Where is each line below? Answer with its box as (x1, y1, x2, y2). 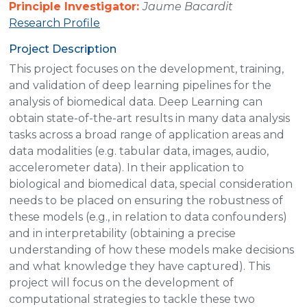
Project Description (9, 42, 116, 56)
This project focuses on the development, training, (9, 62, 284, 75)
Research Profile (9, 16, 100, 29)
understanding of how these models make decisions (9, 243, 294, 256)
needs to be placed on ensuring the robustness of (9, 193, 283, 207)
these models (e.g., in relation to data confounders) (9, 210, 287, 223)
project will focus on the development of (9, 275, 234, 289)
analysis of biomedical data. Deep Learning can (9, 95, 262, 108)
